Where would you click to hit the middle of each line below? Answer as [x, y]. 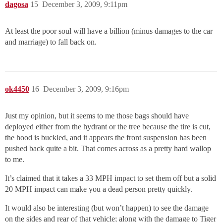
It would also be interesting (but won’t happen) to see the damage [107, 208]
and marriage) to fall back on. [51, 42]
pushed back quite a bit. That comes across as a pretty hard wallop [108, 149]
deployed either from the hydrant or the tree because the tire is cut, [108, 127]
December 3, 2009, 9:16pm [86, 89]
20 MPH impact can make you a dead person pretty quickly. [99, 189]
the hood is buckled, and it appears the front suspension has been [106, 138]
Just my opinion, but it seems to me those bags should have [97, 116]
